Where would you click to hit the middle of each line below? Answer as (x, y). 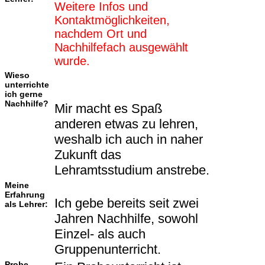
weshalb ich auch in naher (129, 140)
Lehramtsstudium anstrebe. (132, 170)
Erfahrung (25, 195)
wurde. (72, 61)
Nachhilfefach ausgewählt (121, 48)
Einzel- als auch (100, 234)
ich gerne (24, 94)
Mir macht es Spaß (108, 109)
